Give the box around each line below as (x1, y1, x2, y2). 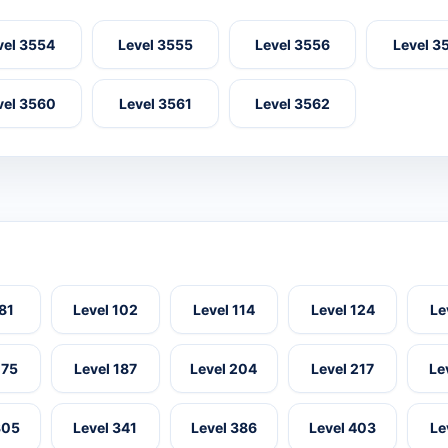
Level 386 (190, 419, 257, 437)
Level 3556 (255, 36, 331, 54)
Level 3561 (118, 95, 192, 113)
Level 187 (73, 360, 137, 378)
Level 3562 (255, 95, 331, 113)
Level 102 (72, 301, 138, 319)
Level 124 (310, 301, 375, 319)
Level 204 (190, 360, 258, 378)
